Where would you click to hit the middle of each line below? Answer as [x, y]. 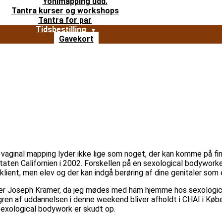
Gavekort [76, 39]
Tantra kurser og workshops [65, 10]
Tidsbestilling [61, 29]
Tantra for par [65, 20]
